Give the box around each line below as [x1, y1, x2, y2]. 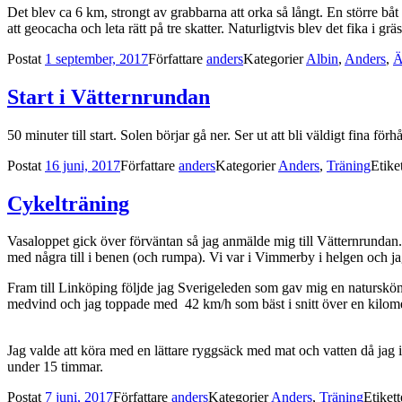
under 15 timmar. [7, 359, 107, 375]
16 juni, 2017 [45, 157, 120, 173]
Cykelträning [7, 191, 129, 215]
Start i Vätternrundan [7, 84, 210, 109]
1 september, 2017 [45, 50, 148, 66]
